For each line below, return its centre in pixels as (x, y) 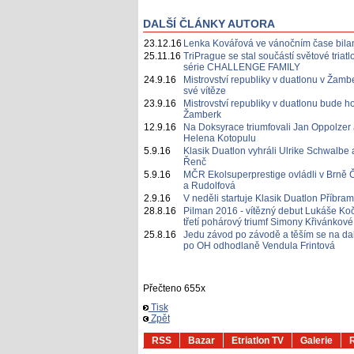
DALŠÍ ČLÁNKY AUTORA (209, 24)
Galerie (316, 341)
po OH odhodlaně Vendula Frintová (259, 246)
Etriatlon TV (257, 341)
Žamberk (202, 115)
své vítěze (204, 91)
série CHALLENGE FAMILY (241, 67)
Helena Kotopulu (219, 138)
